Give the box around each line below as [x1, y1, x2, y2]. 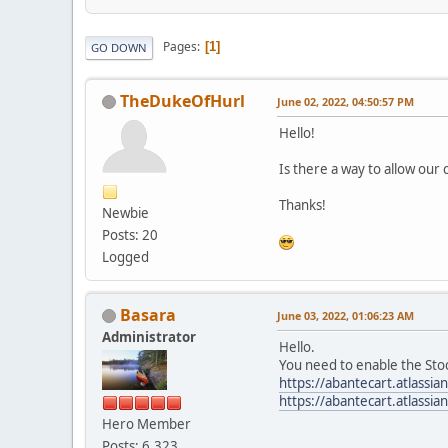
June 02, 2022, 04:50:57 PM [277, 93, 414, 109]
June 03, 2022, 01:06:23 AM [277, 307, 414, 323]
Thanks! [279, 195, 326, 214]
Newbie [102, 203, 149, 222]
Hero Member [102, 414, 191, 433]
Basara [120, 303, 176, 326]
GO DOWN [91, 39, 147, 55]
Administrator [102, 327, 196, 346]
